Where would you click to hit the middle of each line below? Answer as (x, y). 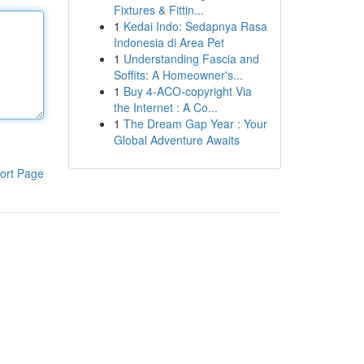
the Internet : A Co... (165, 107)
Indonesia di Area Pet (169, 42)
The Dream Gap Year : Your (195, 123)
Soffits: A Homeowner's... (178, 75)
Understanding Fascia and (191, 58)
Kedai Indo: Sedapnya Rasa (195, 26)
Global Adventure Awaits (176, 140)
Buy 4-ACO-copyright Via (187, 91)
